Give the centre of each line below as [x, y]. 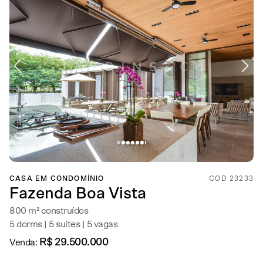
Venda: [24, 242]
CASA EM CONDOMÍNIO [57, 178]
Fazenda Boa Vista [78, 193]
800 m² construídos [49, 211]
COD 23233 [231, 178]
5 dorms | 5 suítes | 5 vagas [63, 224]
